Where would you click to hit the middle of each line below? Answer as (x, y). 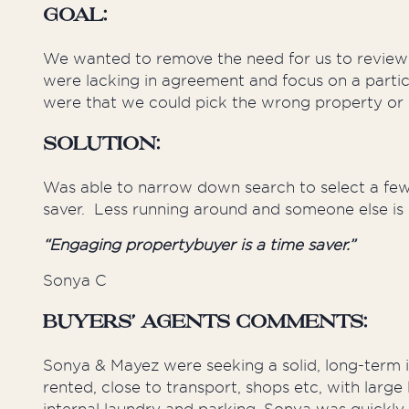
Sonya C (75, 281)
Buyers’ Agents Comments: (205, 323)
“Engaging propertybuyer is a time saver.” (199, 246)
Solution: (101, 146)
